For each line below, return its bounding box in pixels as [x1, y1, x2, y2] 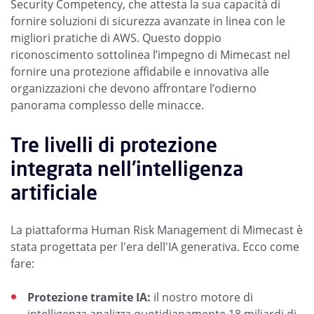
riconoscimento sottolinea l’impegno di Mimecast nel [11, 47, 290, 62]
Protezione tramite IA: [27, 289, 153, 305]
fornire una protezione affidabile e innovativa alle [11, 64, 269, 79]
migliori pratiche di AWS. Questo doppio [11, 30, 221, 46]
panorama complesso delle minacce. [11, 97, 204, 113]
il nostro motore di [153, 289, 253, 305]
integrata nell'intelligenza [11, 156, 243, 182]
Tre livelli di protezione [11, 132, 217, 158]
